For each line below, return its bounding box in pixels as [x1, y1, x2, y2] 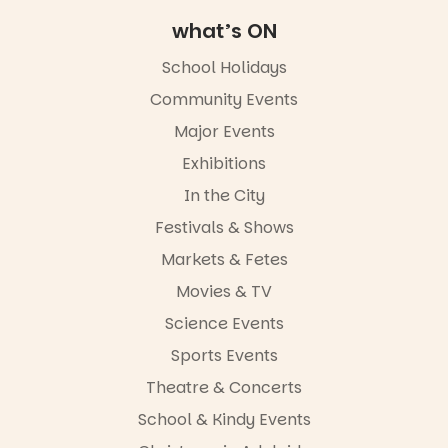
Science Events [164, 311, 284, 335]
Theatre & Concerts [146, 375, 302, 399]
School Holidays [161, 55, 287, 79]
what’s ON [171, 16, 277, 45]
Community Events [150, 87, 298, 111]
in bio [94, 88, 141, 112]
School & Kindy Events [137, 407, 311, 431]
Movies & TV [176, 279, 272, 303]
